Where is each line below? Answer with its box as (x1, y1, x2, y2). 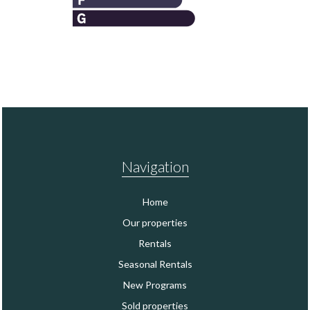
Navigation (121, 157, 189, 175)
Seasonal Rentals (118, 257, 192, 270)
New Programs (123, 278, 187, 291)
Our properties (122, 216, 188, 228)
